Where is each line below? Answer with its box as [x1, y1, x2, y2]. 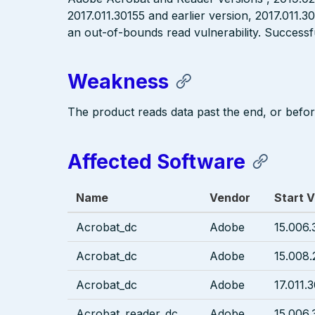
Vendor [210, 190, 250, 205]
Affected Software [67, 149, 245, 174]
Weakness [67, 70, 169, 94]
